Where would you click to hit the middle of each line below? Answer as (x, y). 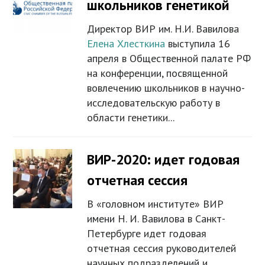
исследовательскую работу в (154, 103)
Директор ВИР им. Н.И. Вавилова (163, 29)
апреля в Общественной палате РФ (169, 59)
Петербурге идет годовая (147, 234)
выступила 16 (198, 44)
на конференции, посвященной (158, 73)
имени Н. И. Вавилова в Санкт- (156, 219)
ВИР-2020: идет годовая (164, 160)
